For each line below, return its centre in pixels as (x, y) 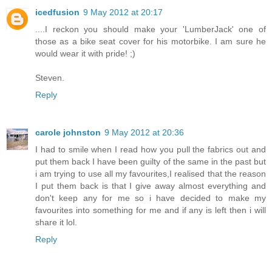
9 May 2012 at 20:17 (123, 12)
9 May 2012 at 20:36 (144, 133)
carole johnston (68, 133)
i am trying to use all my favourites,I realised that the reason (151, 174)
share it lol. (56, 223)
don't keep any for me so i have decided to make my (151, 198)
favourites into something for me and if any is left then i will (151, 210)
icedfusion (57, 12)
